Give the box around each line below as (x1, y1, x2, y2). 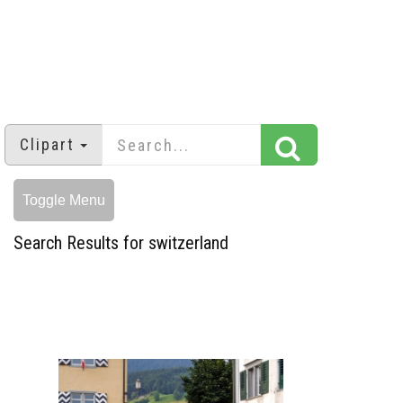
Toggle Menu (22, 193, 105, 209)
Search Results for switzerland (13, 232, 228, 255)
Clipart (20, 135, 75, 155)
